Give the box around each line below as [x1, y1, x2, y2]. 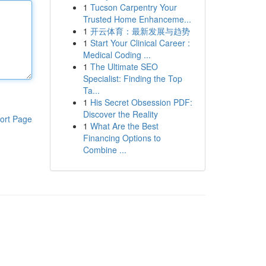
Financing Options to [83, 132, 161, 144]
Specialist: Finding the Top [83, 72, 182, 84]
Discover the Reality [83, 108, 158, 120]
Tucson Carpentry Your [90, 1, 177, 13]
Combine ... [83, 144, 126, 156]
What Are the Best [90, 120, 159, 132]
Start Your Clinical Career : [90, 37, 190, 49]
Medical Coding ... [83, 49, 151, 61]
